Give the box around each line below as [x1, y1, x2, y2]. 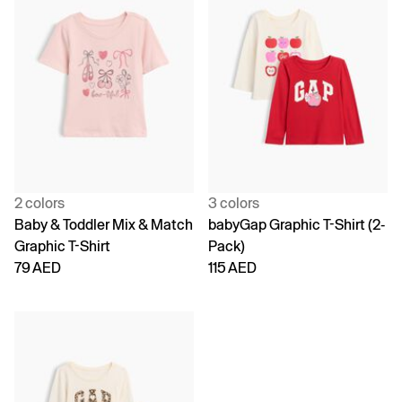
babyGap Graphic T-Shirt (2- [208, 215, 385, 233]
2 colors [14, 194, 65, 212]
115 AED [208, 258, 257, 276]
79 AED [14, 258, 61, 276]
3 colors [208, 194, 259, 212]
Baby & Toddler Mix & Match [14, 215, 193, 233]
